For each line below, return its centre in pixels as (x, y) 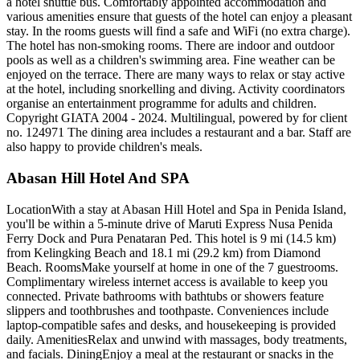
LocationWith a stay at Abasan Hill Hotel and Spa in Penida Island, (176, 209)
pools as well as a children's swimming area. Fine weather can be (171, 60)
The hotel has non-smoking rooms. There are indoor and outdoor (170, 46)
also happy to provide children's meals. (104, 147)
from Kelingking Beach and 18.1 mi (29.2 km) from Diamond (164, 252)
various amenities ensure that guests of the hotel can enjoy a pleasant (179, 17)
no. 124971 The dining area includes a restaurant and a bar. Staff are (179, 133)
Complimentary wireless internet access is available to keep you (167, 281)
